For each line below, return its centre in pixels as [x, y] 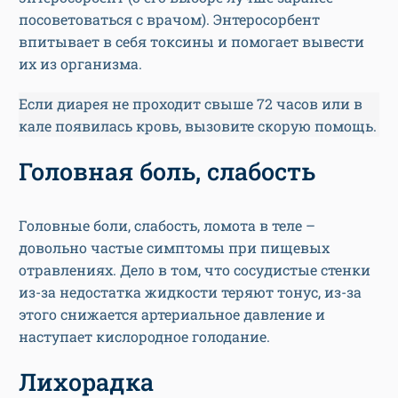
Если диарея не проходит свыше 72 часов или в [191, 104]
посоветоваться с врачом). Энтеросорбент [169, 20]
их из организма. [80, 64]
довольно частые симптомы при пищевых [174, 248]
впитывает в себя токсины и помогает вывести [191, 42]
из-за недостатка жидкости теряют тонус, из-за [190, 292]
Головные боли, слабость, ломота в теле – [167, 226]
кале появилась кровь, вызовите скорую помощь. [198, 126]
